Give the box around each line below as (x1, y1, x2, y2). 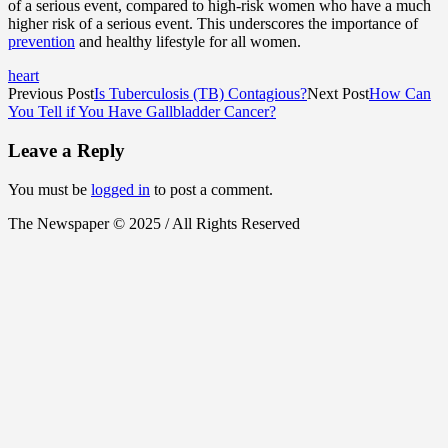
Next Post (307, 85, 369, 103)
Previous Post (8, 85, 94, 103)
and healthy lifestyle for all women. (75, 33, 301, 51)
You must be (8, 180, 91, 198)
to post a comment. (150, 180, 273, 198)
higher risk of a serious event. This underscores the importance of (8, 15, 418, 33)
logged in (91, 180, 150, 198)
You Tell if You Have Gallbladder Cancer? (8, 103, 276, 121)
